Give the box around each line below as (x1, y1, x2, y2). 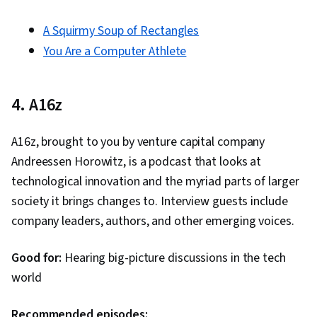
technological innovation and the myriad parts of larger (11, 173, 299, 191)
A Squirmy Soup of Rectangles (43, 22, 200, 40)
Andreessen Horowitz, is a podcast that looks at (11, 153, 262, 171)
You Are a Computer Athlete (43, 42, 187, 61)
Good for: (11, 249, 62, 267)
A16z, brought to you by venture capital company (11, 133, 265, 151)
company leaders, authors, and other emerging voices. (11, 212, 294, 231)
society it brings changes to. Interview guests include (11, 192, 288, 211)
